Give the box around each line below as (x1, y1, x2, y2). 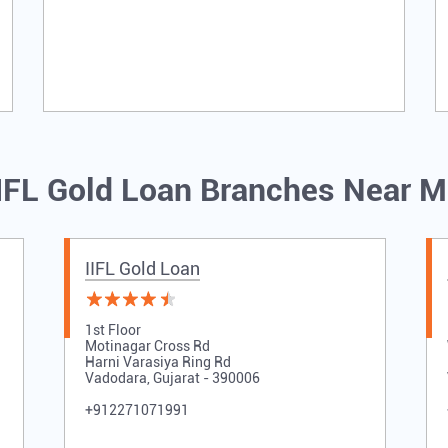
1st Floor (84, 322, 141, 339)
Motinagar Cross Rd (84, 338, 210, 355)
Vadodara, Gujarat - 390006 (84, 370, 260, 387)
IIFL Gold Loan (84, 258, 200, 280)
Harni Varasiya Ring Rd (84, 354, 231, 371)
